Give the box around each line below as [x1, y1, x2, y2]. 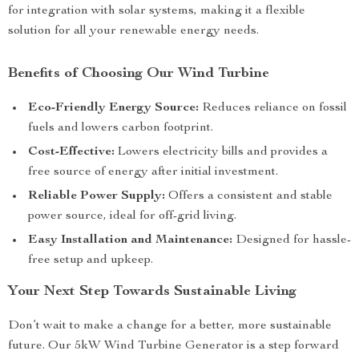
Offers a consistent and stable [165, 190, 333, 203]
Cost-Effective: [28, 146, 115, 159]
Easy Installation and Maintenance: [28, 234, 232, 247]
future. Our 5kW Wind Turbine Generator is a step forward [8, 340, 339, 353]
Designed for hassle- [232, 234, 351, 247]
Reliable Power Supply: [28, 190, 165, 203]
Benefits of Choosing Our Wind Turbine [8, 67, 269, 81]
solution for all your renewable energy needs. [8, 25, 259, 38]
